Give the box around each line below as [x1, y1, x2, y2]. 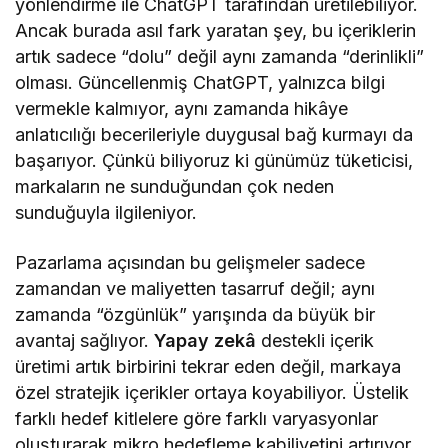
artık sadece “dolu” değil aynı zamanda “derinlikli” [15, 45, 425, 67]
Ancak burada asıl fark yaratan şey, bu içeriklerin [15, 19, 417, 41]
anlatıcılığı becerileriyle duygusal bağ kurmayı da [15, 123, 414, 145]
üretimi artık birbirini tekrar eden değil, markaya [15, 355, 402, 377]
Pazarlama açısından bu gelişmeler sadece [15, 251, 366, 273]
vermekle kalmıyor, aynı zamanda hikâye [15, 97, 349, 119]
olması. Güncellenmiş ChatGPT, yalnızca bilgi [15, 71, 386, 93]
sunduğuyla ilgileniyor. [15, 201, 198, 223]
